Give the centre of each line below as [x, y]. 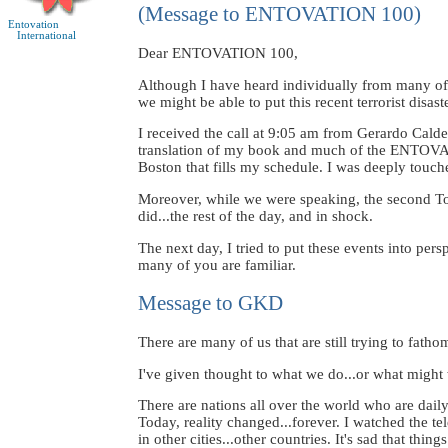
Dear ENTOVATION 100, [218, 53]
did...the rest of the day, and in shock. [255, 216]
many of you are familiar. [217, 264]
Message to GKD [210, 303]
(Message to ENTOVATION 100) [279, 14]
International [42, 35]
